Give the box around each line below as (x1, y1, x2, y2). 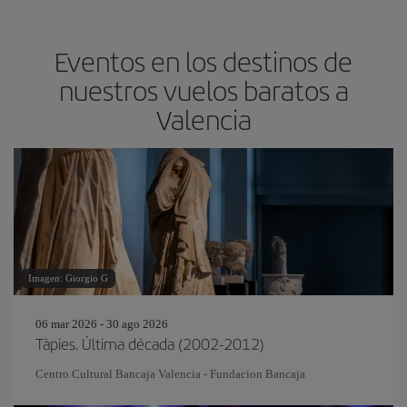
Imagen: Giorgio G (28, 273, 108, 283)
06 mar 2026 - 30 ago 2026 (35, 317, 168, 331)
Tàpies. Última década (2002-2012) (35, 333, 264, 354)
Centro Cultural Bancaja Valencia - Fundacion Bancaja (35, 367, 305, 381)
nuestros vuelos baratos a (58, 71, 349, 109)
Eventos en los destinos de (55, 42, 352, 80)
